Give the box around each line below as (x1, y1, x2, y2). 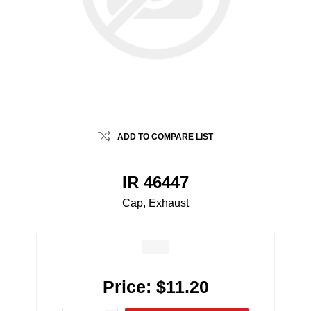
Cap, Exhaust (122, 197, 189, 210)
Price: (102, 277, 151, 297)
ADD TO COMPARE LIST (117, 132, 213, 142)
